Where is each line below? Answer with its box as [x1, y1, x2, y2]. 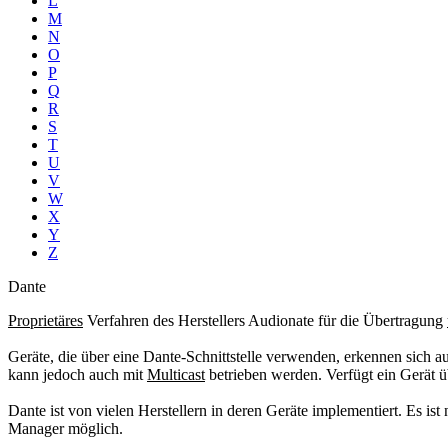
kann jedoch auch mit [8, 366, 147, 383]
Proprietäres [8, 312, 83, 329]
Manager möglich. [8, 420, 123, 437]
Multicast [147, 366, 205, 383]
